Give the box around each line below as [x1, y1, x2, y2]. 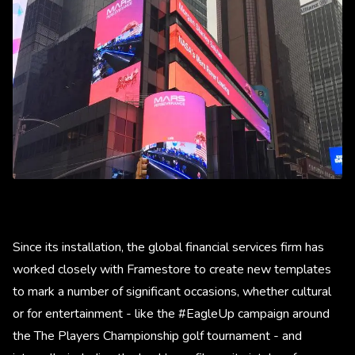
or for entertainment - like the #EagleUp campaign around [13, 304, 330, 323]
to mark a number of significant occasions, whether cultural [13, 282, 331, 300]
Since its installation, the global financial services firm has [13, 238, 324, 256]
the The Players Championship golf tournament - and [13, 326, 302, 345]
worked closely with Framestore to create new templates [13, 260, 331, 278]
